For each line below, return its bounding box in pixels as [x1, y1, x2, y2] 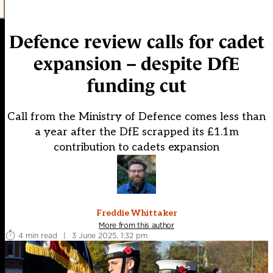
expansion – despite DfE [34, 54, 239, 74]
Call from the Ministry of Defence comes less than [7, 110, 266, 124]
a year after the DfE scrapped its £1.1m [34, 126, 239, 139]
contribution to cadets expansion [54, 141, 219, 154]
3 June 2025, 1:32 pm [72, 230, 147, 241]
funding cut [87, 76, 186, 96]
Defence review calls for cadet [9, 32, 264, 52]
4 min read [18, 230, 57, 241]
